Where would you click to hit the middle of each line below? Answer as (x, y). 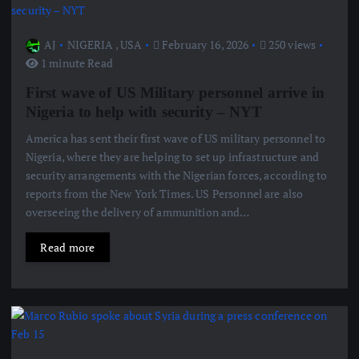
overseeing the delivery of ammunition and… (137, 212)
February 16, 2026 (204, 44)
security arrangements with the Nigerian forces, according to (176, 175)
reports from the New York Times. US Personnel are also (164, 193)
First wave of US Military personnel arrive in (175, 92)
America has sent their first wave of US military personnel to (175, 138)
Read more (68, 247)
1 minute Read (75, 63)
